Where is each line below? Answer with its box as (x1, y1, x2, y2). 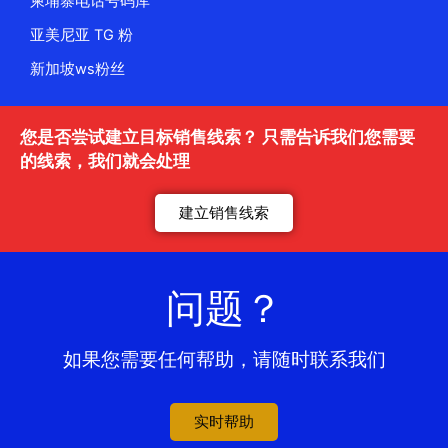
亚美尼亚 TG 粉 (30, 26, 133, 45)
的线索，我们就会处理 (20, 151, 190, 172)
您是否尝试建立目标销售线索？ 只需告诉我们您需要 (20, 127, 415, 148)
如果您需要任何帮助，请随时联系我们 (62, 348, 386, 372)
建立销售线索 (179, 204, 269, 223)
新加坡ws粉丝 (30, 60, 125, 79)
